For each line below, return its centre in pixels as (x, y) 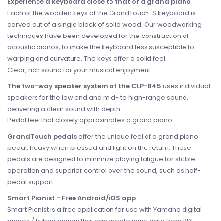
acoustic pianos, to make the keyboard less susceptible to (101, 47)
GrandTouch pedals (42, 136)
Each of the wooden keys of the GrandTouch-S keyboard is (102, 13)
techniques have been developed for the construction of (98, 36)
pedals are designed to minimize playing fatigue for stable (101, 159)
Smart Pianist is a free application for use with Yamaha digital (105, 209)
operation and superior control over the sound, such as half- (104, 170)
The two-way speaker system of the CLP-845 (84, 86)
